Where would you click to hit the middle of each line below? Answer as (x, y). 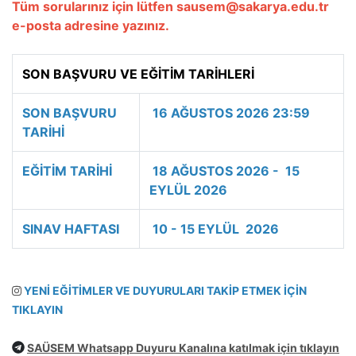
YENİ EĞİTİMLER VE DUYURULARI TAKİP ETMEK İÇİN (164, 290)
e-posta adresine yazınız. (91, 25)
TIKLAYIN (37, 310)
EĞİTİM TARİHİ (69, 171)
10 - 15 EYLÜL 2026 (214, 229)
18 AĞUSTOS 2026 (211, 171)
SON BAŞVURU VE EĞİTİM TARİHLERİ (138, 74)
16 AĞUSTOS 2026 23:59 (230, 113)
